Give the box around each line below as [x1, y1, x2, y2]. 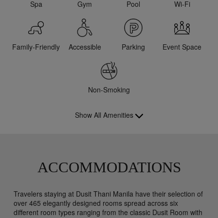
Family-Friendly [12, 42, 60, 52]
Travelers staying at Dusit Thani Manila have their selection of [14, 188, 203, 199]
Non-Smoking [88, 85, 130, 95]
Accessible [68, 42, 101, 52]
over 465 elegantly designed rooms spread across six [14, 198, 178, 208]
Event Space [163, 42, 201, 52]
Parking [122, 42, 145, 52]
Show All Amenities [75, 110, 133, 120]
